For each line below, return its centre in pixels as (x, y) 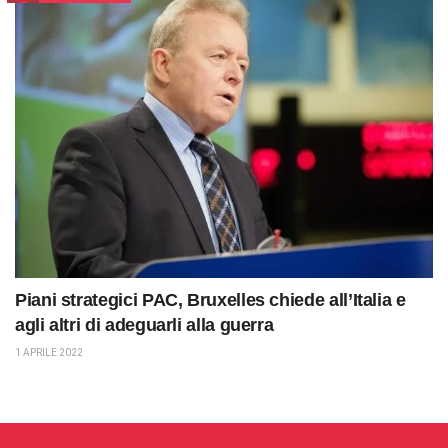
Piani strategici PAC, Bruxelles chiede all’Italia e (210, 299)
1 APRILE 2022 (49, 352)
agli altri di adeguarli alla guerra (144, 324)
